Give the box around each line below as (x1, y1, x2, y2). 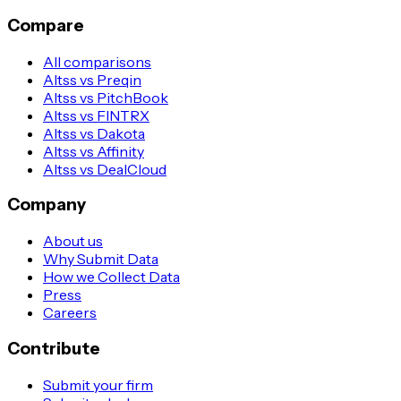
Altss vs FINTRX (43, 106, 149, 124)
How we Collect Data (43, 268, 180, 286)
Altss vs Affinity (43, 141, 144, 160)
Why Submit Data (43, 250, 158, 269)
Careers (43, 303, 97, 322)
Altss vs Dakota (43, 124, 145, 142)
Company (7, 194, 86, 216)
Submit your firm (43, 375, 153, 394)
